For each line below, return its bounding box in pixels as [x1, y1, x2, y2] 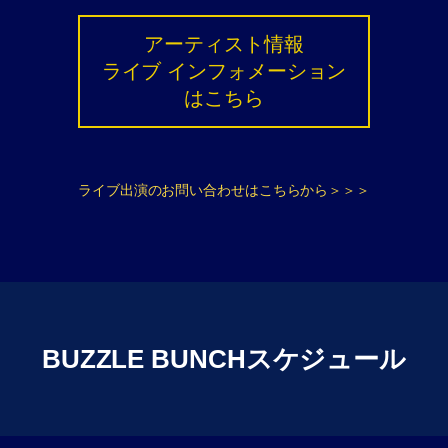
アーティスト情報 [144, 33, 304, 56]
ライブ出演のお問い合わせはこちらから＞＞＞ [78, 182, 370, 199]
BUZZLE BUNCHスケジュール [41, 344, 407, 375]
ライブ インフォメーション [101, 60, 347, 83]
